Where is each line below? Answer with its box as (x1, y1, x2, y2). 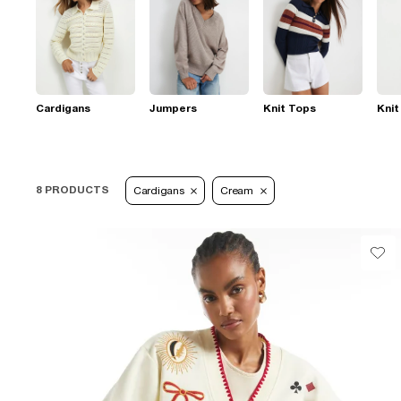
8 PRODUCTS (36, 183, 109, 196)
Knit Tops (263, 101, 316, 115)
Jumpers (149, 101, 197, 115)
